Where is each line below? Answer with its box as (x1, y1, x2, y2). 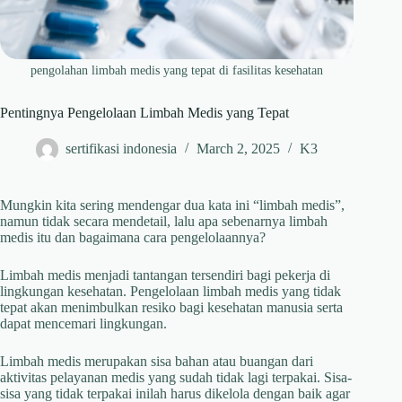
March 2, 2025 (197, 141, 280, 157)
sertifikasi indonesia (66, 141, 177, 157)
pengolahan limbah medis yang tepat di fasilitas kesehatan (31, 64, 324, 78)
